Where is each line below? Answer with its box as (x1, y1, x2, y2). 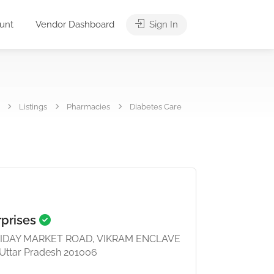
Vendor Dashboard (35, 19, 114, 30)
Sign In (147, 19, 178, 30)
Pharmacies (67, 102, 110, 111)
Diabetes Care (130, 102, 182, 111)
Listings (19, 102, 47, 111)
